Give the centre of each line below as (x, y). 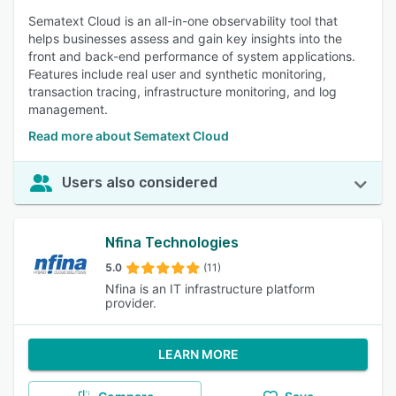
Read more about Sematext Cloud (129, 136)
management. (68, 109)
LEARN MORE (198, 354)
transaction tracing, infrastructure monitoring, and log (183, 91)
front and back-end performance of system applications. (192, 56)
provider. (131, 303)
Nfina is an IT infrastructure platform (210, 289)
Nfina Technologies (172, 243)
